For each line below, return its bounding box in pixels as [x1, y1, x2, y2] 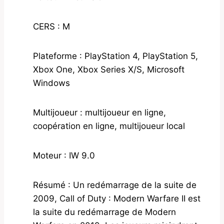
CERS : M [33, 21, 70, 32]
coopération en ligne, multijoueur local [33, 121, 185, 131]
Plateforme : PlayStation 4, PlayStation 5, [33, 51, 198, 61]
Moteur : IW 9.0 [33, 150, 95, 161]
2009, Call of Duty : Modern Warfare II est [33, 193, 200, 204]
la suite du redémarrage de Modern [33, 207, 176, 217]
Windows [33, 78, 70, 88]
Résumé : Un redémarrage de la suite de [33, 180, 196, 190]
